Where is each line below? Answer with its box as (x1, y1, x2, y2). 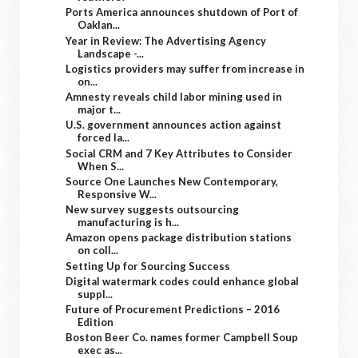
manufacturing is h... (78, 216, 180, 229)
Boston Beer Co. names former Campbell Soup (66, 331, 299, 344)
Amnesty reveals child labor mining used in (66, 90, 283, 103)
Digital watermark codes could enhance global (66, 274, 300, 288)
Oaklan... (78, 18, 121, 32)
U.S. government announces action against (66, 118, 282, 132)
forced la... (78, 131, 130, 145)
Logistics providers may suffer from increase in (66, 62, 305, 75)
